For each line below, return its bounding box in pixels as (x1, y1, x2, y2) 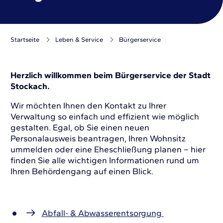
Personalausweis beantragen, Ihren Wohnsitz (10, 133, 186, 144)
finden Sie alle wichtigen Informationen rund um (10, 155, 200, 166)
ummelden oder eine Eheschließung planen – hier (10, 144, 206, 155)
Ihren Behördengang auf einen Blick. (10, 166, 154, 177)
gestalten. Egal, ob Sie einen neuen (10, 122, 150, 133)
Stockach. (10, 81, 52, 92)
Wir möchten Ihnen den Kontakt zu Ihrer (10, 101, 167, 111)
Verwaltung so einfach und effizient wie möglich (10, 111, 200, 122)
